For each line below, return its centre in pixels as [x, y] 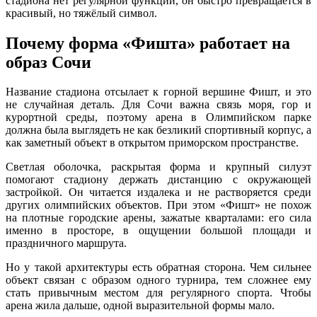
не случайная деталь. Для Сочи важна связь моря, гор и [158, 105]
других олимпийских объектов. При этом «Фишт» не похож [158, 205]
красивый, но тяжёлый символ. [81, 13]
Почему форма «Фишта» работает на [148, 43]
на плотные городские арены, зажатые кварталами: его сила [158, 218]
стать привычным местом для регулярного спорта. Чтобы [158, 293]
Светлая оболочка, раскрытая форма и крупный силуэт [158, 167]
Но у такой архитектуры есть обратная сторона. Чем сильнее [158, 267]
